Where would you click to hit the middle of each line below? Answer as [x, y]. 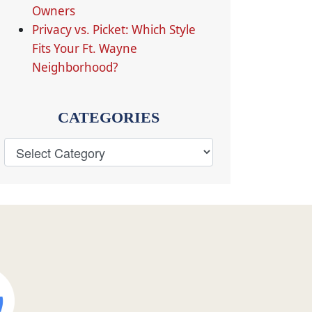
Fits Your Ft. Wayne [85, 48]
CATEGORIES [109, 117]
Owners [54, 10]
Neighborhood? [75, 67]
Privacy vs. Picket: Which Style [114, 29]
